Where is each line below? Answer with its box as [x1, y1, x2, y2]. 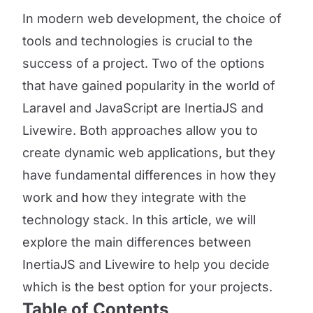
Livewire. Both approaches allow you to [22, 123, 258, 138]
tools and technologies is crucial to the [22, 34, 253, 48]
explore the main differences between [22, 235, 252, 249]
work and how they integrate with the [22, 190, 247, 205]
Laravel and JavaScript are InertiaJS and [22, 101, 263, 115]
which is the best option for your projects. [22, 279, 272, 294]
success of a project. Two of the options [22, 56, 265, 71]
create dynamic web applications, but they [22, 145, 275, 160]
